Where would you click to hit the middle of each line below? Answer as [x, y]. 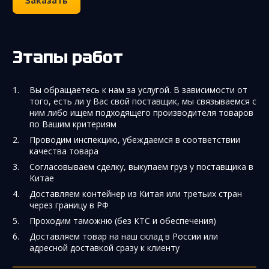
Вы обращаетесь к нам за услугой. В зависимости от [138, 89]
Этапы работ [73, 57]
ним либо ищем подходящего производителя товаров [141, 112]
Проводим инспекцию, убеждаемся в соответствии [135, 139]
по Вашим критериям [73, 124]
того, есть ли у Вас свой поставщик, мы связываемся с [143, 101]
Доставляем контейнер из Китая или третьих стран [136, 193]
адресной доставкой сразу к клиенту [104, 247]
